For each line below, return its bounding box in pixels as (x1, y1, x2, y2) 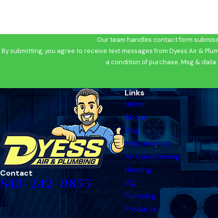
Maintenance (125, 139, 169, 149)
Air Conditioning (125, 152, 180, 162)
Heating (125, 165, 151, 175)
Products (125, 204, 157, 215)
